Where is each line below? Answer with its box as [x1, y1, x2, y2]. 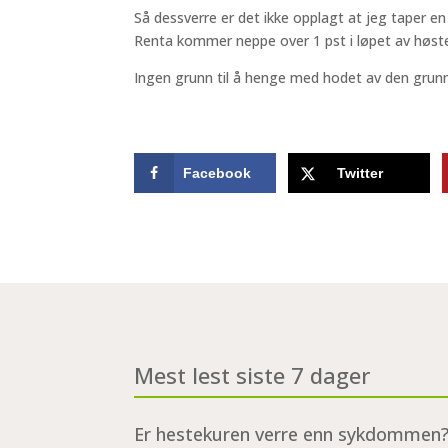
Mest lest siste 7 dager [134, 359, 371, 390]
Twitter [337, 164, 384, 181]
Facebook [183, 164, 252, 181]
